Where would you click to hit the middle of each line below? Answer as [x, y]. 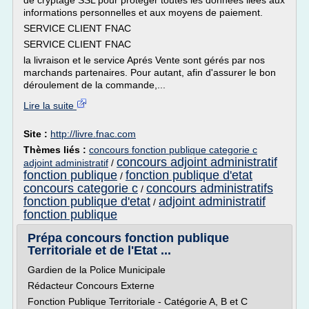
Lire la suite [50, 106]
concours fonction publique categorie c [173, 150]
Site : [37, 134]
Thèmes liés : [56, 150]
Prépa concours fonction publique [128, 238]
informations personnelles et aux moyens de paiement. [143, 12]
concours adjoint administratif [197, 162]
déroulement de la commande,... [94, 85]
